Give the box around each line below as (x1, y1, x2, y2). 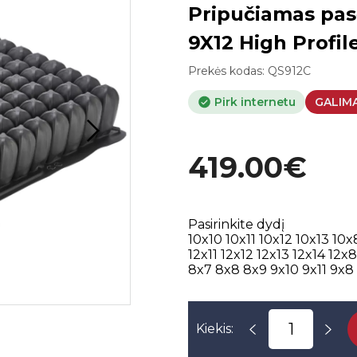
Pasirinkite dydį (188, 217, 285, 233)
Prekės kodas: (188, 64, 269, 78)
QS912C (268, 64, 312, 78)
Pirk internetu (211, 95, 296, 110)
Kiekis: (196, 321, 234, 337)
